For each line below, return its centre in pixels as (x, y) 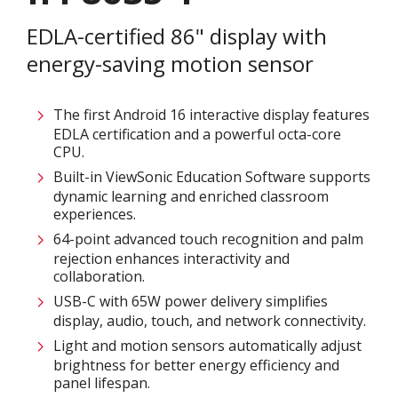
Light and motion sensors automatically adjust (207, 346)
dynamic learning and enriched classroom (191, 196)
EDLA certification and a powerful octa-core (197, 134)
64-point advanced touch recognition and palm (208, 239)
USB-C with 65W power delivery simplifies (191, 301)
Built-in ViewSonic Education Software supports (212, 177)
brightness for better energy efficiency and (196, 365)
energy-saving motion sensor (170, 64)
